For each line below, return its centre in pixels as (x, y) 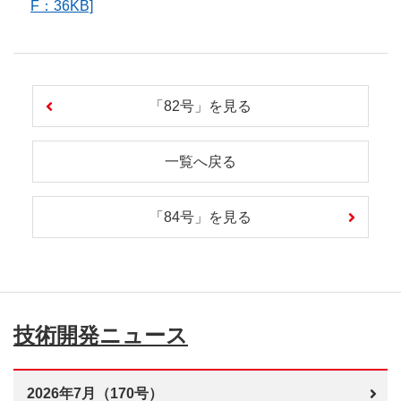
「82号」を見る (200, 106)
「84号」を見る (200, 217)
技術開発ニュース (101, 335)
